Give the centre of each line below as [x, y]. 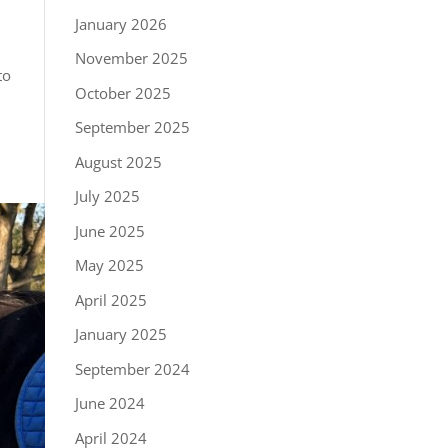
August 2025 [118, 161]
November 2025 [131, 58]
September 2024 [132, 368]
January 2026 [120, 23]
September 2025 [132, 127]
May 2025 [109, 265]
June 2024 [109, 403]
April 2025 [110, 299]
